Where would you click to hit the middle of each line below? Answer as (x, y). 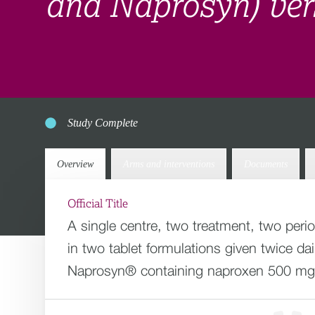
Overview (75, 164)
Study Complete (103, 123)
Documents (266, 164)
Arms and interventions (169, 164)
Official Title (98, 204)
